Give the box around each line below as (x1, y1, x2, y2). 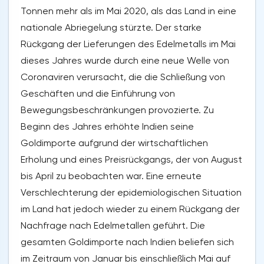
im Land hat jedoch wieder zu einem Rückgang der (21, 203, 240, 215)
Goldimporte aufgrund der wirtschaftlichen (21, 137, 208, 149)
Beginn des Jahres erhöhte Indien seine (21, 121, 194, 133)
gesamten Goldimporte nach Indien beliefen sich (21, 236, 234, 248)
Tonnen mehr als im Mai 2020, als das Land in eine (21, 5, 236, 17)
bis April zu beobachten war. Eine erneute (21, 170, 202, 182)
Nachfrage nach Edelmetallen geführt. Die (21, 220, 205, 232)
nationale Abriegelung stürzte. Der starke (21, 22, 202, 34)
